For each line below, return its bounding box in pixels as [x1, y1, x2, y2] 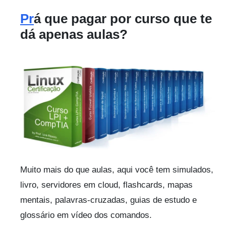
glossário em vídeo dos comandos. [20, 210, 152, 220]
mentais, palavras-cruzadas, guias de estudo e [20, 195, 197, 205]
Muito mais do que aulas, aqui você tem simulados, [20, 164, 213, 175]
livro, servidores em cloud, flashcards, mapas [20, 180, 193, 190]
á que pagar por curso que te [34, 11, 212, 27]
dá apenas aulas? [20, 27, 128, 42]
